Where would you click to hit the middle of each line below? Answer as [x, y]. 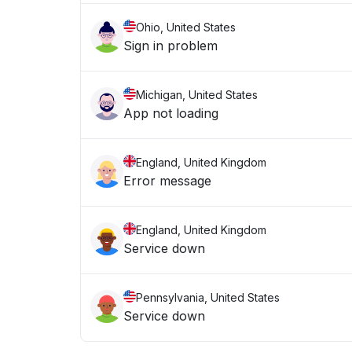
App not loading [171, 113]
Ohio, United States [186, 27]
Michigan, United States [197, 95]
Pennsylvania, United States [208, 297]
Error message [167, 181]
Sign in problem [170, 46]
